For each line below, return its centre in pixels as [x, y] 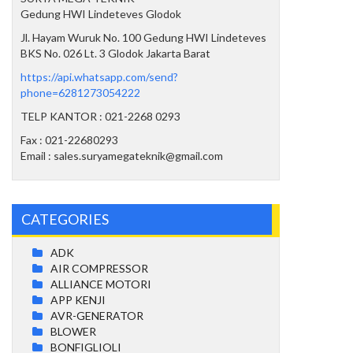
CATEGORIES [65, 219]
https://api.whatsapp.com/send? [99, 76]
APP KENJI [78, 299]
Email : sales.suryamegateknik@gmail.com [122, 155]
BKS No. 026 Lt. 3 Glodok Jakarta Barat [115, 53]
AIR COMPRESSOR [99, 268]
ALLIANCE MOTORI [101, 284]
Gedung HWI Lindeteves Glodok [101, 13]
